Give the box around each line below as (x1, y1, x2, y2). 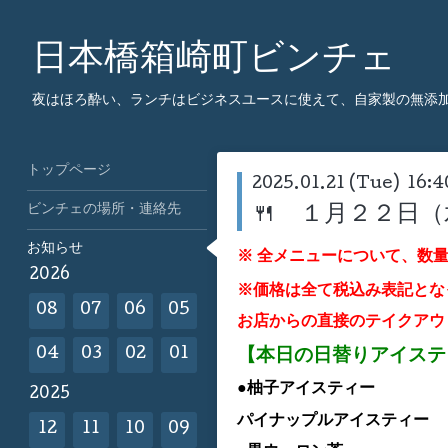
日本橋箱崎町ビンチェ (32, 41, 396, 81)
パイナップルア (237, 410, 349, 428)
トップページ (27, 163, 111, 179)
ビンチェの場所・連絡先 (27, 202, 181, 218)
